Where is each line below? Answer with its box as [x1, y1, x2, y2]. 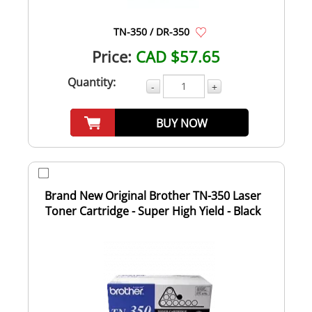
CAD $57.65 [136, 45, 220, 67]
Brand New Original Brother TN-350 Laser [44, 187, 261, 203]
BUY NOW [156, 115, 208, 131]
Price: [92, 45, 132, 67]
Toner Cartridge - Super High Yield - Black [45, 203, 260, 219]
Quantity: [68, 74, 116, 90]
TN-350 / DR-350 [113, 24, 189, 38]
